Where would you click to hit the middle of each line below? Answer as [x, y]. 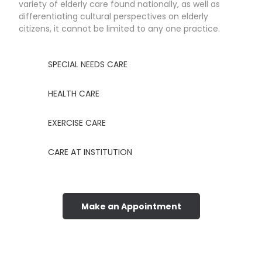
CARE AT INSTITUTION [90, 152]
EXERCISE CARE [77, 123]
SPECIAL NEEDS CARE [88, 64]
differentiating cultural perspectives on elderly [114, 16]
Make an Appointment [131, 206]
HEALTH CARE [74, 93]
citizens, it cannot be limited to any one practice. [120, 28]
